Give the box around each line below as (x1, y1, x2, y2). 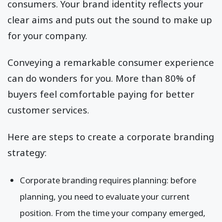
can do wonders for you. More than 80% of (7, 72, 196, 85)
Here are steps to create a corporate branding (7, 130, 214, 143)
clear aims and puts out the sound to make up (7, 13, 212, 26)
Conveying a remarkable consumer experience (7, 56, 214, 69)
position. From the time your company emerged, (20, 207, 206, 219)
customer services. (7, 104, 92, 116)
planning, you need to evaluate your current (20, 190, 190, 202)
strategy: (7, 146, 49, 159)
